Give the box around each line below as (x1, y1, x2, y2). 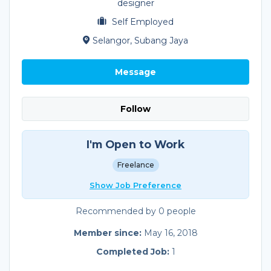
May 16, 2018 (143, 227, 198, 239)
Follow (120, 103, 151, 114)
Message (115, 67, 156, 78)
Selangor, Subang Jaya (93, 35, 188, 47)
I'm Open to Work (87, 138, 184, 151)
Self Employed (109, 16, 174, 28)
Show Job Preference (90, 181, 181, 191)
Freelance (117, 160, 154, 170)
